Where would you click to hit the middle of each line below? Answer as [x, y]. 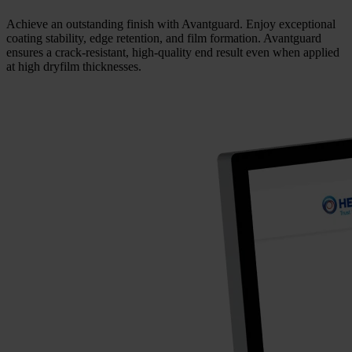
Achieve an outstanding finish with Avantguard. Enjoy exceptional [171, 24]
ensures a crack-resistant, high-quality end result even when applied [173, 52]
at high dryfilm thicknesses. [74, 66]
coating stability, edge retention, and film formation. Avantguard [164, 38]
